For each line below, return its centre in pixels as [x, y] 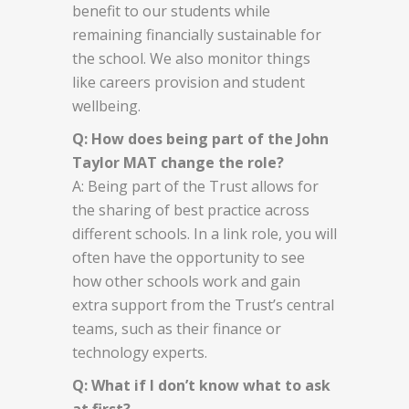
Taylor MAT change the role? [178, 162]
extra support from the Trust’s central [203, 304]
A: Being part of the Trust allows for [195, 186]
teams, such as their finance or [177, 328]
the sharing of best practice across [191, 210]
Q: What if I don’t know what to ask [201, 385]
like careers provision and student [189, 82]
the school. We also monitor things [191, 58]
